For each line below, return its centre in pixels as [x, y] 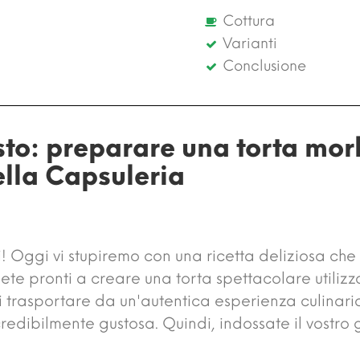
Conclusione [264, 65]
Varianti [250, 43]
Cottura [248, 20]
